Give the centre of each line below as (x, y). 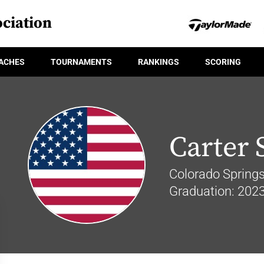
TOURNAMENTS (81, 62)
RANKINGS (159, 62)
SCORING (223, 62)
